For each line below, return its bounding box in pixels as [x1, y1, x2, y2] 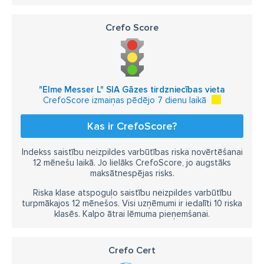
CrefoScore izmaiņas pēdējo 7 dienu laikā [43, 95, 206, 105]
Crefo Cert [108, 245, 156, 256]
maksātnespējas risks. [90, 168, 174, 179]
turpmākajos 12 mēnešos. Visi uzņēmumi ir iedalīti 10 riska [22, 198, 242, 209]
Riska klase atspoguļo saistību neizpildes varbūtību [32, 187, 232, 198]
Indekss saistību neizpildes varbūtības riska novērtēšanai [21, 147, 243, 157]
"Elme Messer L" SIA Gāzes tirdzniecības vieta [39, 84, 225, 95]
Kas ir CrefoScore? [87, 120, 177, 133]
